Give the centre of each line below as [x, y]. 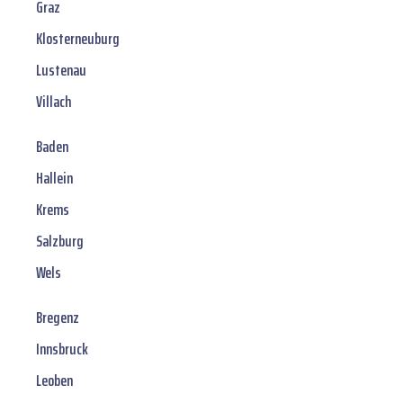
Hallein [54, 179]
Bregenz [58, 318]
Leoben [54, 381]
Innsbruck [62, 349]
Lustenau [61, 71]
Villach [54, 102]
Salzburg [60, 242]
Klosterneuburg [78, 39]
